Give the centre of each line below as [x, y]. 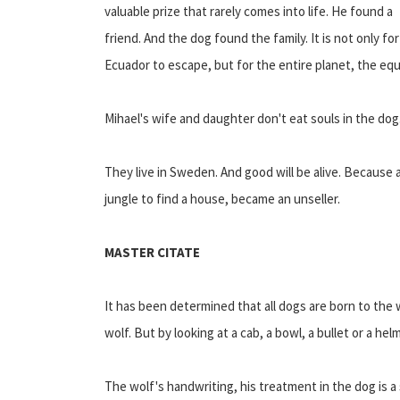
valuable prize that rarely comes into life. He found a [249, 11]
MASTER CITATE [152, 252]
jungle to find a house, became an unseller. [222, 198]
